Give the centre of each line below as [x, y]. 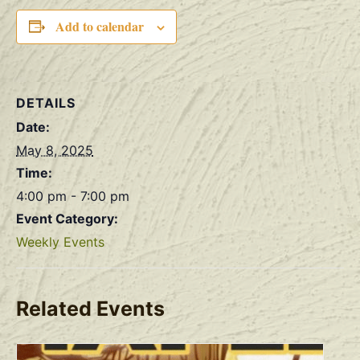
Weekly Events [60, 241]
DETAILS [46, 102]
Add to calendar [99, 26]
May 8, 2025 [55, 150]
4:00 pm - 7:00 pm [73, 196]
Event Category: [67, 218]
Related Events [90, 308]
